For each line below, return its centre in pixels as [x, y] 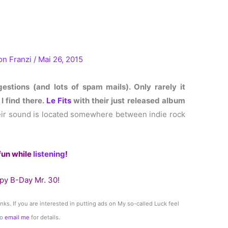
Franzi [22, 59]
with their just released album [128, 100]
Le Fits [59, 100]
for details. [46, 217]
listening [49, 154]
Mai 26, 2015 [61, 59]
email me [17, 217]
